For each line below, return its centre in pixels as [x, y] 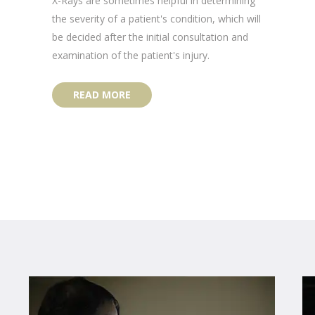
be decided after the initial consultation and [150, 37]
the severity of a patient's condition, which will [156, 19]
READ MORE [102, 95]
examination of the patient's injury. [131, 56]
